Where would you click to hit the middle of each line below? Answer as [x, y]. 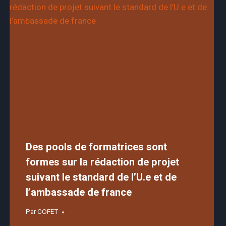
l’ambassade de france [78, 192]
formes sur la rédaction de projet [102, 162]
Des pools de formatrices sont [96, 147]
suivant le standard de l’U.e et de [101, 177]
